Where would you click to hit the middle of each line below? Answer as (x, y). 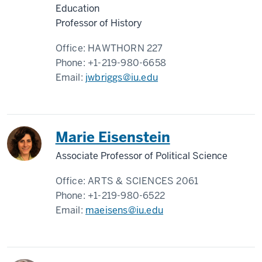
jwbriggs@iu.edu (122, 77)
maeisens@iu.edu (125, 210)
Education (77, 8)
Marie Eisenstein (113, 137)
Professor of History (99, 23)
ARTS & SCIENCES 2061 (143, 181)
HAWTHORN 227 (125, 48)
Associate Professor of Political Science (141, 156)
